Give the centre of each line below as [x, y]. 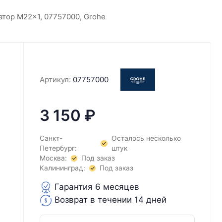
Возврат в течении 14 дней [109, 200]
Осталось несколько [146, 139]
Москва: [53, 158]
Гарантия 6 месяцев [95, 187]
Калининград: [62, 168]
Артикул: [55, 80]
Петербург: [58, 148]
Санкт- [51, 139]
